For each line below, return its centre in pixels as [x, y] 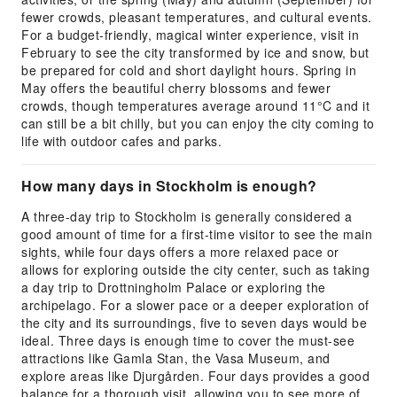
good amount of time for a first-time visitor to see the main [197, 234]
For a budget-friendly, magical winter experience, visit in [190, 35]
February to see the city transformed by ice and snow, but [195, 52]
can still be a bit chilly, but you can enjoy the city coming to [198, 123]
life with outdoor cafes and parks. [121, 141]
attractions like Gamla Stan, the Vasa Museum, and [176, 358]
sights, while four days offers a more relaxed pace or [180, 252]
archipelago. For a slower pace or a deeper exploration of [195, 305]
